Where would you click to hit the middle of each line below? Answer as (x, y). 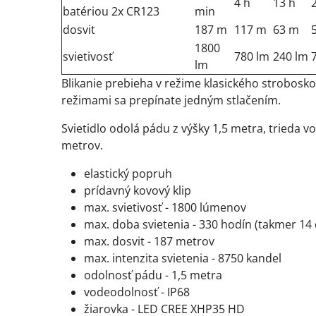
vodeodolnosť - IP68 (137, 292)
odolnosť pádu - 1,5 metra (153, 275)
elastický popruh (128, 174)
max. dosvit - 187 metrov (149, 241)
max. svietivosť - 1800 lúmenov (165, 207)
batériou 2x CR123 (111, 11)
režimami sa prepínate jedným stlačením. (171, 100)
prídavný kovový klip (138, 190)
